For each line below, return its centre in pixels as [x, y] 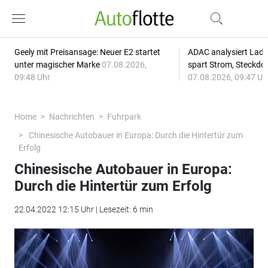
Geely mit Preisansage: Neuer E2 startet [87, 52]
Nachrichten [71, 117]
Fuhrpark [124, 117]
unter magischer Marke [58, 65]
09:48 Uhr [32, 77]
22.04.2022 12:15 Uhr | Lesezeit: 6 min [83, 209]
